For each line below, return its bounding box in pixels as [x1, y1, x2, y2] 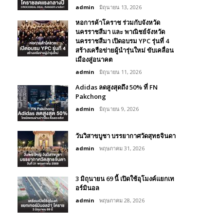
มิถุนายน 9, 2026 [99, 105, 139, 113]
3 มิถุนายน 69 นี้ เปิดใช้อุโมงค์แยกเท [75, 174, 174, 183]
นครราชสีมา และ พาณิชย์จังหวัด [75, 27, 165, 36]
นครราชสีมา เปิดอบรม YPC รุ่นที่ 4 [75, 36, 169, 46]
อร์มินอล [75, 183, 99, 193]
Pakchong [75, 92, 106, 101]
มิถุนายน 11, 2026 [99, 68, 142, 76]
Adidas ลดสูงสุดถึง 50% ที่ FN [75, 83, 158, 92]
